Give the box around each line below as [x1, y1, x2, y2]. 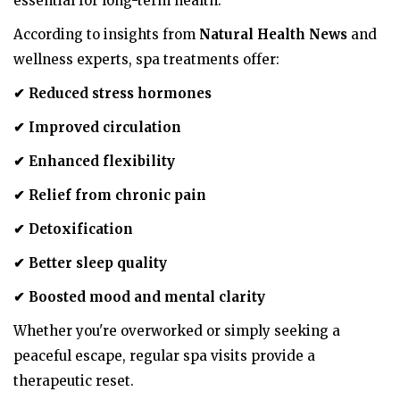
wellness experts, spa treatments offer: [13, 50, 279, 68]
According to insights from [13, 25, 199, 43]
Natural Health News [199, 25, 347, 43]
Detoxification [25, 220, 133, 237]
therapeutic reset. [13, 371, 134, 389]
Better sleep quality [25, 254, 167, 271]
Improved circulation [25, 118, 181, 136]
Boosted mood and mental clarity [25, 287, 265, 305]
